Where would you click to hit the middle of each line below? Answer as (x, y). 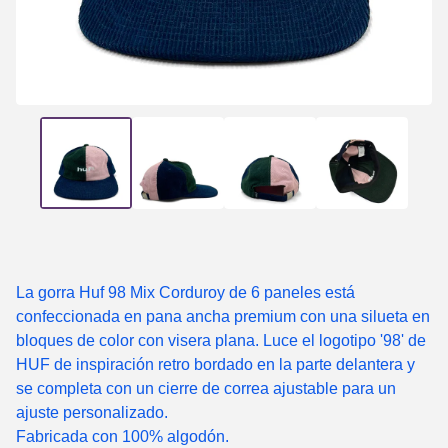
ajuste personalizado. (92, 412)
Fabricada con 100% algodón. (122, 436)
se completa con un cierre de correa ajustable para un (206, 388)
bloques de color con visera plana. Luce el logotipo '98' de (221, 340)
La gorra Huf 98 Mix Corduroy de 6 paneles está (185, 292)
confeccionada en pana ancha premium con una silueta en (223, 316)
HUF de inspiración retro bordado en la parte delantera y (215, 364)
